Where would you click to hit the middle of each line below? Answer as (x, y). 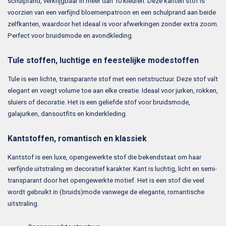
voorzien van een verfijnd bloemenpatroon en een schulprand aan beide (112, 12)
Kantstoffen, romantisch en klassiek (77, 138)
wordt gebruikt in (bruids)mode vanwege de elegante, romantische (106, 192)
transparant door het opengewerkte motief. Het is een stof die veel (106, 180)
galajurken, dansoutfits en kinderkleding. (68, 114)
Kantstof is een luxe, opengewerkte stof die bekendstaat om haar (104, 157)
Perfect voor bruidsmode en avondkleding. (71, 35)
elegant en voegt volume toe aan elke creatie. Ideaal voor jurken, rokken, (113, 90)
